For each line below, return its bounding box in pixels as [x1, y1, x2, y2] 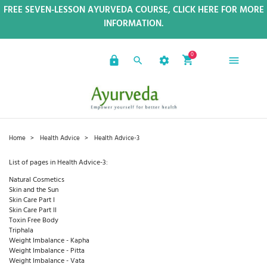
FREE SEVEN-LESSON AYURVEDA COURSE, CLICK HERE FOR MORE [3, 2, 264, 17]
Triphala [9, 225, 33, 237]
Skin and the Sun [9, 184, 58, 197]
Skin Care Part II [9, 204, 57, 217]
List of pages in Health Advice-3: [9, 157, 108, 169]
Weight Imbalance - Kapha [9, 235, 89, 247]
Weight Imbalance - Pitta [9, 245, 85, 257]
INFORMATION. [104, 16, 163, 31]
